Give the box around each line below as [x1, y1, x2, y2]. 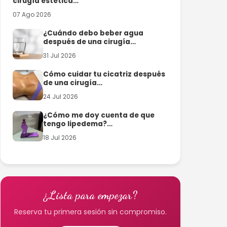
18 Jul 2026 [43, 133, 77, 142]
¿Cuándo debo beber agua [43, 28, 144, 38]
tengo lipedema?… [43, 119, 113, 129]
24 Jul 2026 [43, 92, 79, 101]
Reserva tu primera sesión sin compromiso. [14, 206, 167, 217]
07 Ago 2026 [13, 10, 52, 19]
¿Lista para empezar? [44, 187, 138, 202]
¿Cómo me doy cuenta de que [43, 110, 155, 120]
